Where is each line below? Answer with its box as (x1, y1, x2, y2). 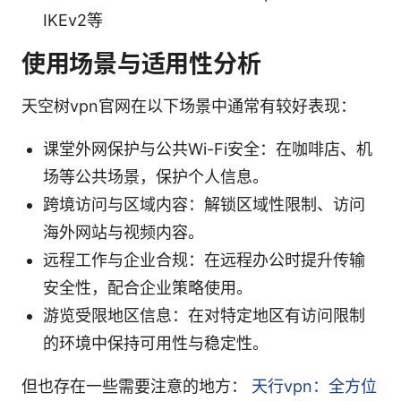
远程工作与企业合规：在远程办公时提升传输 (43, 250, 365, 269)
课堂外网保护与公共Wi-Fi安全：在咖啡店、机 (43, 139, 372, 158)
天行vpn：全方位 (252, 376, 377, 396)
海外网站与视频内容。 (43, 222, 204, 242)
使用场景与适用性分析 (21, 48, 261, 79)
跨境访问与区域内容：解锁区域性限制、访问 (43, 194, 365, 214)
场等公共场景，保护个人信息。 (43, 166, 269, 186)
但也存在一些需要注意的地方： (21, 376, 252, 396)
